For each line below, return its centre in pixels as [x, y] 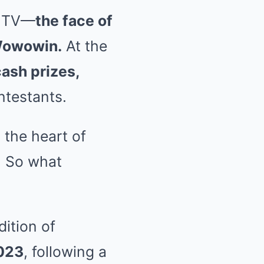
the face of [74, 20]
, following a [65, 251]
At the [85, 46]
